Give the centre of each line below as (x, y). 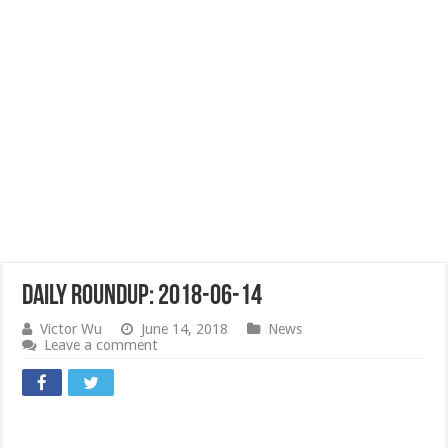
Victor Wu (71, 329)
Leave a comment (101, 345)
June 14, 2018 (185, 329)
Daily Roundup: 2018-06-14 (142, 297)
